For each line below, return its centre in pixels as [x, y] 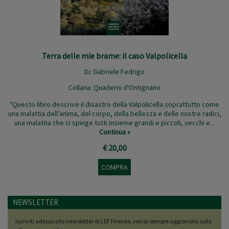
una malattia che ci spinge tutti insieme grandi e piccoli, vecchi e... [114, 123]
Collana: [81, 88]
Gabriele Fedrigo [119, 72]
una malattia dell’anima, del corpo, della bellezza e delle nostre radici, [114, 114]
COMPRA [114, 167]
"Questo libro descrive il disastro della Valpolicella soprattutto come [114, 105]
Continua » [114, 132]
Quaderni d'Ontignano [127, 88]
